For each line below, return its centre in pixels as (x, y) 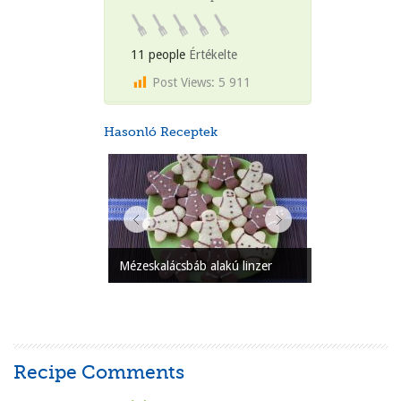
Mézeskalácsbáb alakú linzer (195, 265)
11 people (158, 55)
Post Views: (184, 83)
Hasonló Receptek (161, 132)
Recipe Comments (99, 373)
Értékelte (212, 55)
